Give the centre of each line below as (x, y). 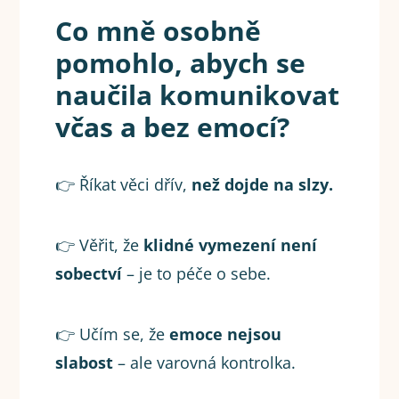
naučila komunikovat (198, 95)
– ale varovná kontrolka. (205, 363)
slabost (85, 363)
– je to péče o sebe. (199, 274)
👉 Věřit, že (100, 245)
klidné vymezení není (231, 245)
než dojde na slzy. (263, 185)
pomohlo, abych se (181, 63)
